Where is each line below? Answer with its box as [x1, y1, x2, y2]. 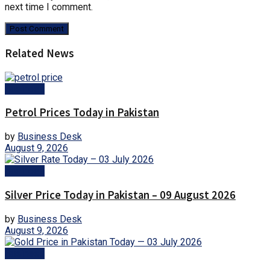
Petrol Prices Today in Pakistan [5, 105, 159, 120]
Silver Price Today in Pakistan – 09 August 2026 [5, 187, 236, 202]
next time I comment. [5, 1, 93, 13]
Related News [5, 46, 74, 60]
